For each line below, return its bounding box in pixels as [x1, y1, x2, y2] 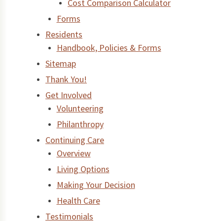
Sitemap [45, 58, 76, 70]
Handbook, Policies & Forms [56, 42, 161, 54]
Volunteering [56, 103, 104, 114]
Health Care [56, 195, 100, 207]
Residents [45, 29, 82, 40]
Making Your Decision [56, 179, 135, 191]
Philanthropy [56, 118, 104, 130]
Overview [56, 147, 91, 159]
